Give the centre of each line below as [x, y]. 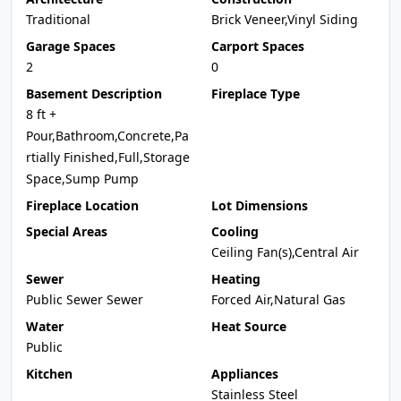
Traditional [58, 19]
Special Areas [67, 231]
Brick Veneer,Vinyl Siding [285, 19]
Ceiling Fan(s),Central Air [285, 252]
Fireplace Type [256, 94]
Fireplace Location [82, 205]
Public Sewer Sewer [85, 299]
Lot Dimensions [260, 205]
